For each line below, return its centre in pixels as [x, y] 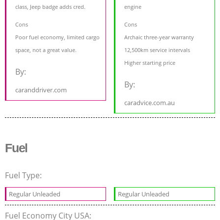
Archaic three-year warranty [159, 37]
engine [133, 7]
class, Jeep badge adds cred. [50, 7]
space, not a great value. [46, 50]
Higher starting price [150, 63]
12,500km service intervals [157, 50]
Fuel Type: [24, 176]
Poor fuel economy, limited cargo [57, 37]
